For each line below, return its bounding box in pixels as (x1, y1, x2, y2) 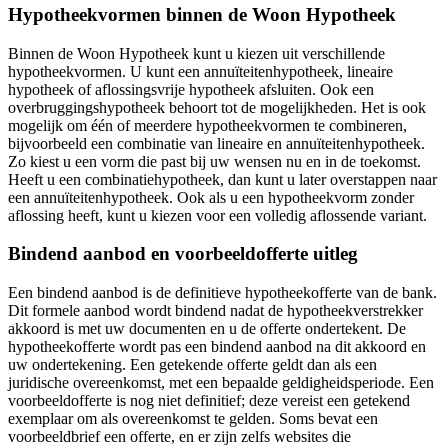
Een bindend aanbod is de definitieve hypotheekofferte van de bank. (8, 284, 437, 302)
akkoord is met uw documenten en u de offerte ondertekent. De (8, 320, 406, 338)
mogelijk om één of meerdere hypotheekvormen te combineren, (8, 116, 407, 134)
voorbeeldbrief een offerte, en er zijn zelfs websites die (8, 428, 351, 446)
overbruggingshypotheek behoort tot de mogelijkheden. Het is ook (8, 98, 426, 116)
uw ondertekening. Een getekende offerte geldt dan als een (8, 356, 377, 374)
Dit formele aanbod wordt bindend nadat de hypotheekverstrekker (8, 302, 423, 320)
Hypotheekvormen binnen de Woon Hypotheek (8, 3, 396, 25)
